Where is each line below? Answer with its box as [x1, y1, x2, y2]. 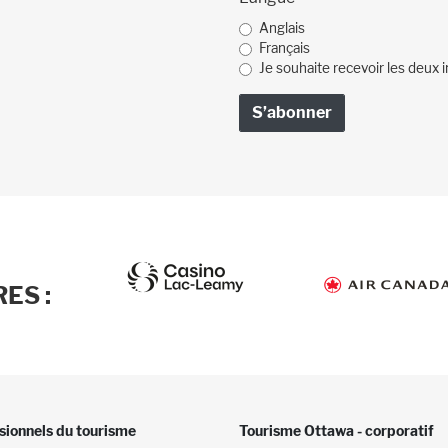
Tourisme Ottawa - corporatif [239, 422, 434, 440]
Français [259, 40, 310, 57]
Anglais [259, 20, 305, 37]
